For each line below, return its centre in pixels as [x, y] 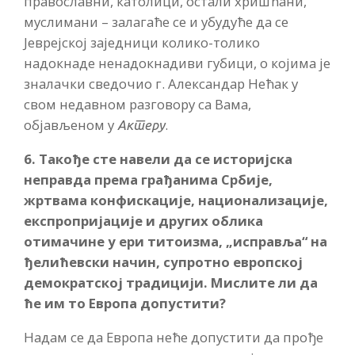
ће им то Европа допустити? [125, 303]
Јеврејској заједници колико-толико [142, 42]
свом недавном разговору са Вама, [137, 104]
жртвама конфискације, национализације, [176, 200]
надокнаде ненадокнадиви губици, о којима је [177, 63]
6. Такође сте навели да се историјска [158, 158]
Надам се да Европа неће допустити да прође [174, 337]
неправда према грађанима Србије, [148, 179]
